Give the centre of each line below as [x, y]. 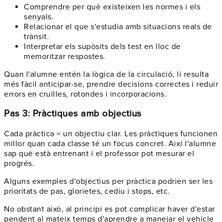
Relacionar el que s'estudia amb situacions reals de [118, 27]
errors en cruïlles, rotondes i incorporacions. [85, 94]
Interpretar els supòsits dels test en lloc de [102, 46]
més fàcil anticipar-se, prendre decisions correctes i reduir [111, 84]
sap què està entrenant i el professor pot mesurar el [99, 154]
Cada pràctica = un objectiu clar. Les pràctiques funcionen [111, 134]
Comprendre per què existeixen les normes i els [112, 7]
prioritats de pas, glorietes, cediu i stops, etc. [87, 192]
